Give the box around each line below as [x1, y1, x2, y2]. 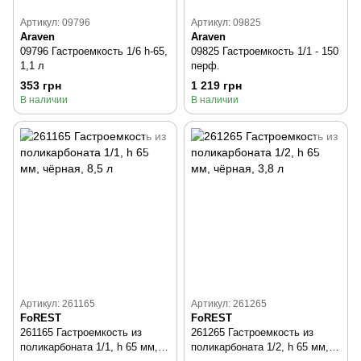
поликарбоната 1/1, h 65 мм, [20, 341, 158, 354]
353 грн [20, 79, 61, 93]
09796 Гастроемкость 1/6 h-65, [20, 45, 168, 57]
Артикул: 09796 [20, 17, 90, 28]
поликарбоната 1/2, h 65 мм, [191, 341, 329, 354]
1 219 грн [191, 79, 242, 93]
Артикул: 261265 [191, 298, 267, 310]
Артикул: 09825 [191, 17, 261, 28]
